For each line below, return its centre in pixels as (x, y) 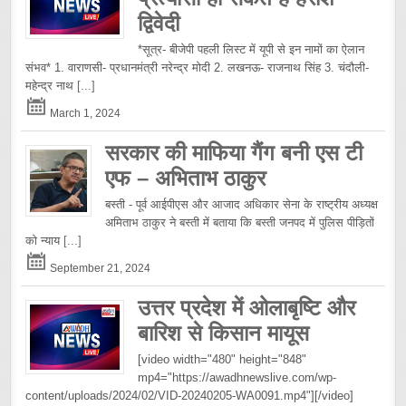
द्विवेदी (159, 23)
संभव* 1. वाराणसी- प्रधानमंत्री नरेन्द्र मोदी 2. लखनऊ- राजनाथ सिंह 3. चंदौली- (198, 67)
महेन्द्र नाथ (52, 85)
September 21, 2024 (99, 267)
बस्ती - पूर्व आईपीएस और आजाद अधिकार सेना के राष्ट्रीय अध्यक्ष (242, 204)
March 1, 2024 (84, 112)
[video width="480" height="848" (222, 359)
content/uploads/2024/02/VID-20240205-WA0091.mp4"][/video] (190, 395)
